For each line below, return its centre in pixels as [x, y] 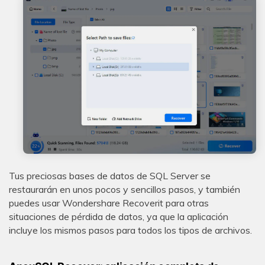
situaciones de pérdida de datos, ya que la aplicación [119, 216]
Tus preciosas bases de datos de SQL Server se [110, 175]
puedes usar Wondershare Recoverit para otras [109, 203]
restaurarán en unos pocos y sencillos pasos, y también [125, 189]
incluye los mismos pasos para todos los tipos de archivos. [130, 230]
